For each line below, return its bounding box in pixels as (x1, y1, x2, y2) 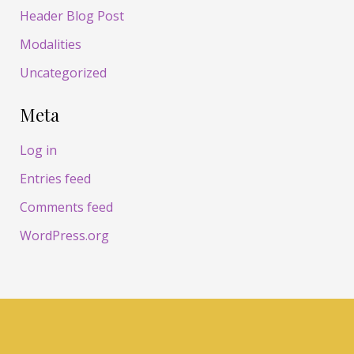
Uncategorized (19, 64, 107, 82)
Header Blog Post (19, 7, 124, 25)
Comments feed (19, 198, 113, 217)
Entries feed (19, 170, 91, 188)
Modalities (19, 36, 81, 54)
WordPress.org (19, 227, 109, 245)
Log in (19, 141, 57, 160)
